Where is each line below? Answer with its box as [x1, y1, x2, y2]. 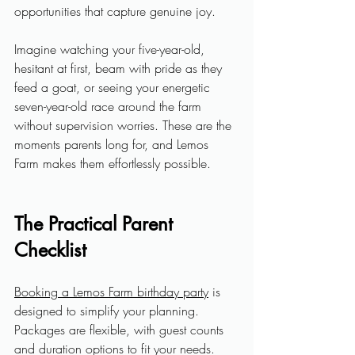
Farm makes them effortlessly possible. [14, 155, 211, 172]
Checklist [14, 238, 86, 262]
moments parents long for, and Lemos [14, 136, 212, 153]
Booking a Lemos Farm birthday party [14, 283, 208, 300]
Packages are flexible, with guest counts [14, 321, 227, 338]
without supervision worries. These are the [14, 116, 235, 134]
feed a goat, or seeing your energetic [14, 78, 214, 96]
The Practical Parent [14, 212, 178, 236]
